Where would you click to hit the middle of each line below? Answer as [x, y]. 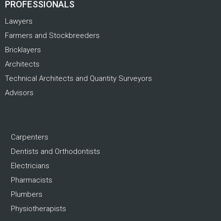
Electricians [30, 166]
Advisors [19, 93]
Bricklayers [23, 50]
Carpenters [30, 137]
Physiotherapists [38, 209]
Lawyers [19, 21]
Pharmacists [32, 180]
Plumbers [27, 195]
